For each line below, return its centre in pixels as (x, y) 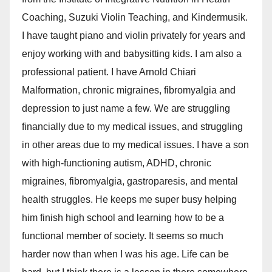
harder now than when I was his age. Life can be (125, 254)
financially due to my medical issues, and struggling (132, 126)
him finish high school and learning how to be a (123, 217)
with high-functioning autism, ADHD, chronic (117, 163)
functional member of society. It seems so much (123, 236)
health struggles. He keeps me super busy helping (129, 199)
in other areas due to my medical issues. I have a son (135, 144)
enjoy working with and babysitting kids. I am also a (132, 53)
